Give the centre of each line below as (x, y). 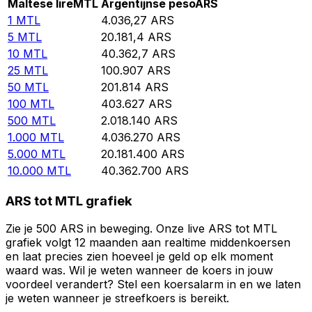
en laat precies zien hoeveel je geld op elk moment (139, 257)
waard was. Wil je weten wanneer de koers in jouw (139, 271)
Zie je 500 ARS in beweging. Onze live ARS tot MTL (141, 229)
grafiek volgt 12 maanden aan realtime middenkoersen (148, 243)
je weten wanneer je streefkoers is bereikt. (117, 298)
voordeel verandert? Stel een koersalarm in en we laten (153, 284)
